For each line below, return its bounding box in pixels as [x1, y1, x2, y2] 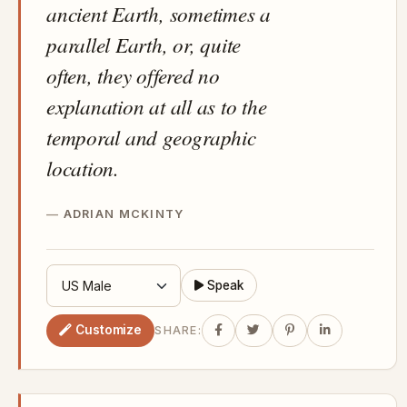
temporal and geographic [46, 122, 256, 151]
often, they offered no [46, 60, 220, 89]
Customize [75, 323, 143, 338]
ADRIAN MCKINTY [63, 206, 184, 221]
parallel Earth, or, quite [46, 29, 242, 58]
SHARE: [154, 323, 202, 338]
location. [46, 153, 119, 182]
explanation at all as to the [46, 91, 267, 120]
